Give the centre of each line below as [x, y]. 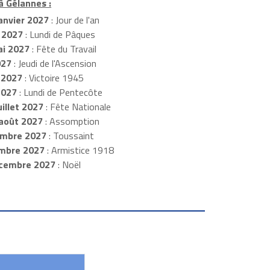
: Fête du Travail [63, 49]
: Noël [68, 165]
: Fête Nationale [77, 107]
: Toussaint [70, 136]
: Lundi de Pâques [59, 35]
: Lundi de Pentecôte [59, 93]
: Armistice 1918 [79, 150]
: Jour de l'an [74, 20]
